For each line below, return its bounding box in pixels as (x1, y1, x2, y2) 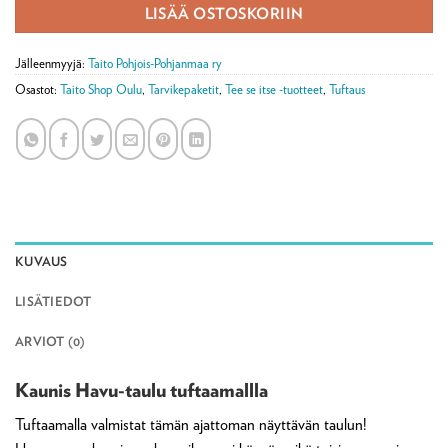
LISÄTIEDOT (15, 294, 92, 310)
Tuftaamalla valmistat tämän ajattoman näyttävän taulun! (15, 414, 367, 434)
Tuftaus (329, 82, 365, 98)
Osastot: (15, 82, 60, 98)
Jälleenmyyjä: (15, 56, 88, 72)
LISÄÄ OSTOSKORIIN (144, 4, 304, 23)
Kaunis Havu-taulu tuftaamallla (15, 379, 268, 402)
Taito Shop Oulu (60, 82, 142, 98)
